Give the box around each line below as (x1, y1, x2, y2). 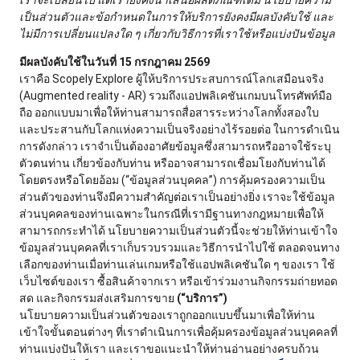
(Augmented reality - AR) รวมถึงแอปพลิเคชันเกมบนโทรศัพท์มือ (19, 89, 332, 102)
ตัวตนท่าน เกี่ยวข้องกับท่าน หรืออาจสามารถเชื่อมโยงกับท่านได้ (19, 157, 325, 170)
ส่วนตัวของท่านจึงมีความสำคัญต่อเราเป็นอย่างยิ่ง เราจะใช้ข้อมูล (19, 190, 335, 203)
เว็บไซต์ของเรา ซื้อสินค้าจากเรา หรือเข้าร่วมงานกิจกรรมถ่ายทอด (19, 275, 337, 288)
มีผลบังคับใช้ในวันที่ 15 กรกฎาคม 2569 (19, 55, 210, 68)
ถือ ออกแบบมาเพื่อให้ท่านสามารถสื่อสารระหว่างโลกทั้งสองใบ (19, 106, 319, 119)
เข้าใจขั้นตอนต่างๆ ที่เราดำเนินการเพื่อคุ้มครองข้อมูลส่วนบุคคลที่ (19, 325, 337, 338)
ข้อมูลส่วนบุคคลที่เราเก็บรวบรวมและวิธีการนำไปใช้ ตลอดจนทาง (19, 241, 340, 254)
